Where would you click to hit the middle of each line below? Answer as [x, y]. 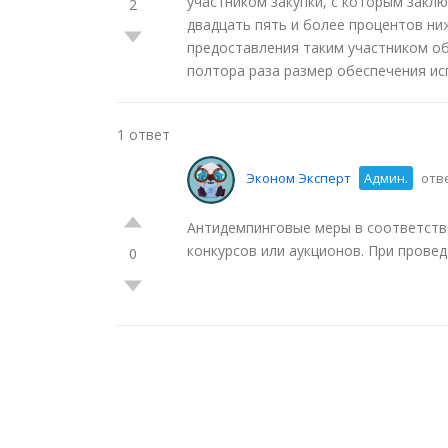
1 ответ [143, 134]
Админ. [386, 178]
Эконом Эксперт [298, 178]
